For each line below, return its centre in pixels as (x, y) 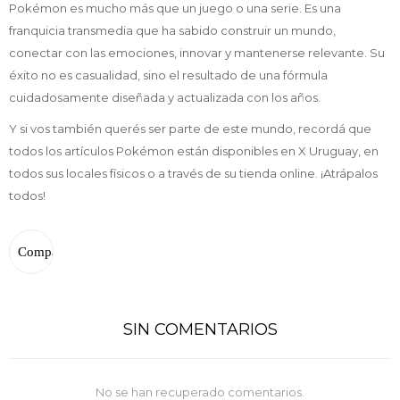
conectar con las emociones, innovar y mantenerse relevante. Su (197, 53)
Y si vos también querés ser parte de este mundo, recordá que (190, 129)
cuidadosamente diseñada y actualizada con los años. (165, 97)
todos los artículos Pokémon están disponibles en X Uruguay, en (194, 151)
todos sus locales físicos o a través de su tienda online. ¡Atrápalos (193, 173)
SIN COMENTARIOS (200, 329)
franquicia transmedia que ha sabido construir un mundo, (172, 30)
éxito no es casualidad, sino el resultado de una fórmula (168, 75)
